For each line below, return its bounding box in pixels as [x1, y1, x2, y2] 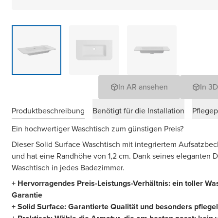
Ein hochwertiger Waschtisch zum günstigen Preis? [12, 123, 183, 135]
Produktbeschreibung [12, 105, 85, 116]
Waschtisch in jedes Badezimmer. [12, 162, 125, 174]
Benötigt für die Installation [92, 105, 184, 116]
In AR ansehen [118, 81, 168, 93]
